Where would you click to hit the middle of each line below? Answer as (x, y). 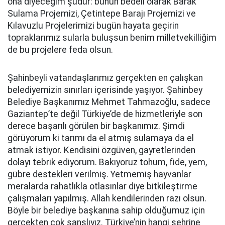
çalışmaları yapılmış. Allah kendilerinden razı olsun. (107, 198)
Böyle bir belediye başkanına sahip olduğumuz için (106, 210)
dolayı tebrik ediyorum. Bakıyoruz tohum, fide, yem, (107, 162)
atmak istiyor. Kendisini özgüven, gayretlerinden (101, 150)
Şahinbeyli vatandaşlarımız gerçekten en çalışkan (105, 78)
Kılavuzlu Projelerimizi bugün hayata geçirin (93, 26)
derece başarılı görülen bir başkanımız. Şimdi (96, 126)
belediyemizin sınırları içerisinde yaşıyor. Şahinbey (105, 90)
